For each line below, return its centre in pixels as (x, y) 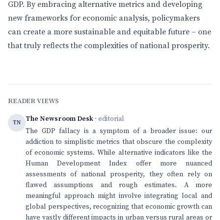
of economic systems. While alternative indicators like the (119, 153)
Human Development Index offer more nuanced (119, 164)
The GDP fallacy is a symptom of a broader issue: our (119, 131)
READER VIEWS (34, 101)
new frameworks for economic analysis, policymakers (104, 18)
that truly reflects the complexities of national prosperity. (109, 46)
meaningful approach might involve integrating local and (119, 196)
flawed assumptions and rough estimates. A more (119, 185)
